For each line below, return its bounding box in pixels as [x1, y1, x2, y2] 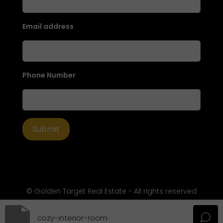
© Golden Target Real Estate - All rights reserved [26, 186, 197, 196]
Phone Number [22, 70, 76, 80]
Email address [22, 21, 74, 31]
